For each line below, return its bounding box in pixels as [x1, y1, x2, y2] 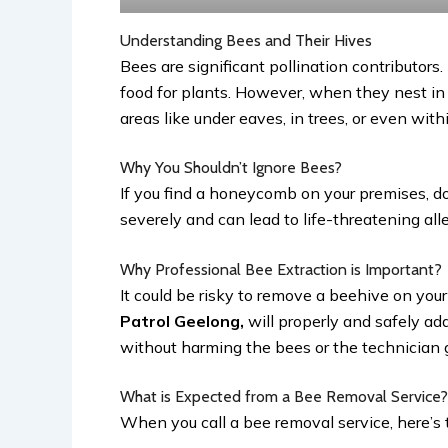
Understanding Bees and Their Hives [120, 30, 376, 50]
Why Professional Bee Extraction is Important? [120, 259, 446, 279]
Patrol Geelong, [120, 310, 244, 331]
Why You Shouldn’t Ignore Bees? [120, 158, 346, 178]
